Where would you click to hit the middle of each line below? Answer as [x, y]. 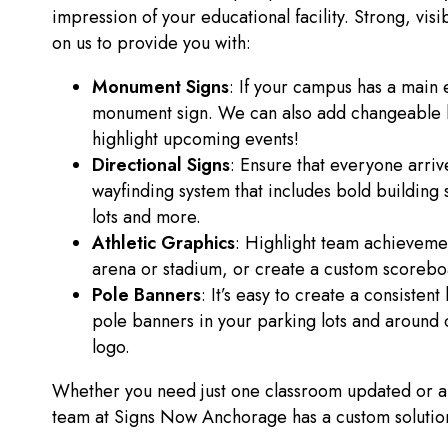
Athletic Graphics [163, 243]
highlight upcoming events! [200, 139]
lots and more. [149, 217]
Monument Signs [160, 87]
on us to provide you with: [154, 43]
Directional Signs [161, 165]
